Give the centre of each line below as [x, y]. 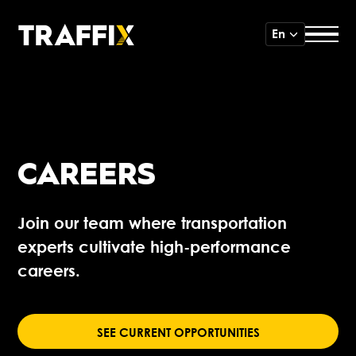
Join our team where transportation [153, 222]
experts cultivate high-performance [155, 246]
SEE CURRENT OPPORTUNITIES [178, 332]
